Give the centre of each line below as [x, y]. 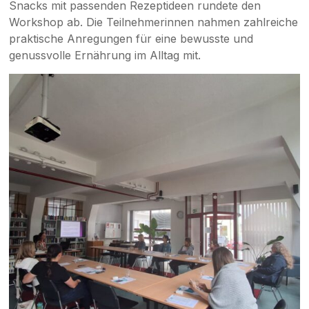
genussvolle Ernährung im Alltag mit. [105, 56]
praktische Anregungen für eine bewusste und [131, 39]
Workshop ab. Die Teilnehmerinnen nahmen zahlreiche [154, 22]
